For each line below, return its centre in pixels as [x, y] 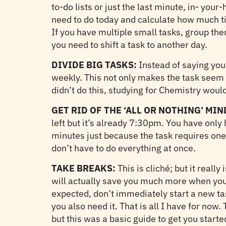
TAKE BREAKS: [83, 168]
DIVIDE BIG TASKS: [94, 65]
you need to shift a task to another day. [129, 45]
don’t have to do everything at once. [124, 148]
